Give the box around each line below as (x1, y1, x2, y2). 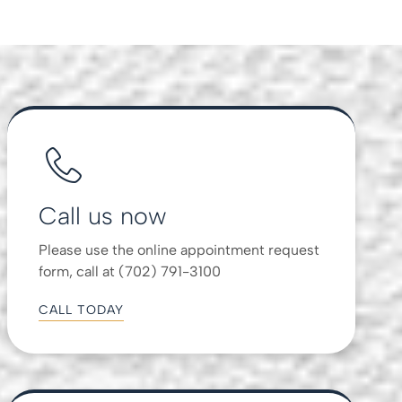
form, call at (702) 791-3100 (39, 262, 222, 280)
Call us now (39, 200, 167, 231)
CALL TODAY (39, 301, 125, 318)
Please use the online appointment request (39, 240, 320, 258)
